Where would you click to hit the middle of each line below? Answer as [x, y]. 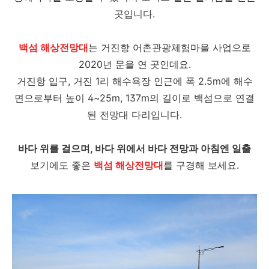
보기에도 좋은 [62, 165]
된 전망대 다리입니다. [134, 115]
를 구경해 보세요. [201, 165]
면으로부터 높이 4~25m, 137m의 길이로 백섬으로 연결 [134, 98]
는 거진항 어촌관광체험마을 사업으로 [169, 47]
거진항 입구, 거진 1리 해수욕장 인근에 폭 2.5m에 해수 [134, 81]
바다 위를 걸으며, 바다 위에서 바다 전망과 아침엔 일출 [134, 148]
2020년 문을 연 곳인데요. [134, 64]
